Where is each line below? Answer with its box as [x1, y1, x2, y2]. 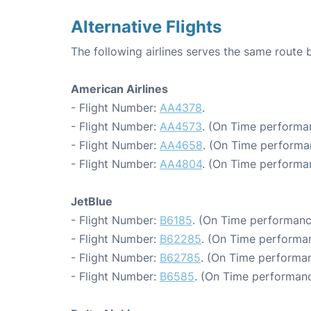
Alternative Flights [71, 17, 221, 37]
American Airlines [71, 82, 168, 96]
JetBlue [71, 194, 112, 208]
